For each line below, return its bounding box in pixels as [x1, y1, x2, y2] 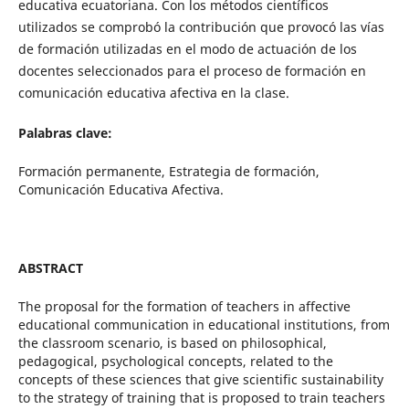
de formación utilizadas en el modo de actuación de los [17, 40, 357, 58]
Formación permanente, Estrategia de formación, [17, 163, 320, 181]
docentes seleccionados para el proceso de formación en [17, 62, 366, 80]
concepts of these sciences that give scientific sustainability [17, 371, 383, 389]
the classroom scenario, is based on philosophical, [17, 334, 327, 352]
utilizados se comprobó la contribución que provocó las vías [17, 18, 384, 37]
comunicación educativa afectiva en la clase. [17, 84, 289, 102]
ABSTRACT [17, 259, 83, 278]
